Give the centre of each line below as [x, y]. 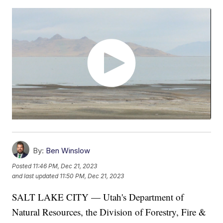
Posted [23, 166]
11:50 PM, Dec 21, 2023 [92, 176]
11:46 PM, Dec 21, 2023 [65, 166]
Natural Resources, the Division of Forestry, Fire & [109, 212]
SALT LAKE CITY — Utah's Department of [98, 197]
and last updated [35, 176]
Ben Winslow [68, 151]
